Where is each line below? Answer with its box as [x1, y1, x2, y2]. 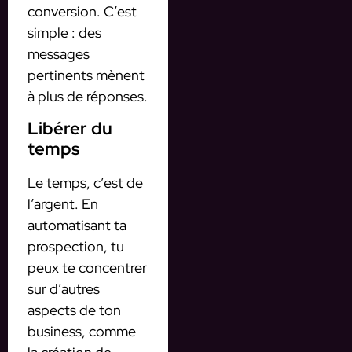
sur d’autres [27, 279, 100, 298]
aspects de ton [27, 300, 121, 319]
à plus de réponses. [27, 87, 148, 106]
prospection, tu [27, 236, 124, 255]
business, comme [27, 321, 136, 340]
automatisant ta [27, 215, 126, 234]
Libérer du [27, 116, 112, 140]
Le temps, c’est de [27, 173, 143, 192]
